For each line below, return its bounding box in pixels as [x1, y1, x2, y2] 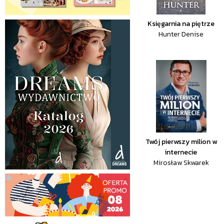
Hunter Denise [158, 29, 204, 39]
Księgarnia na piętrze [147, 18, 215, 29]
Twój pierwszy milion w [145, 136, 217, 147]
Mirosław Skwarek [153, 157, 209, 168]
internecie [165, 147, 197, 157]
